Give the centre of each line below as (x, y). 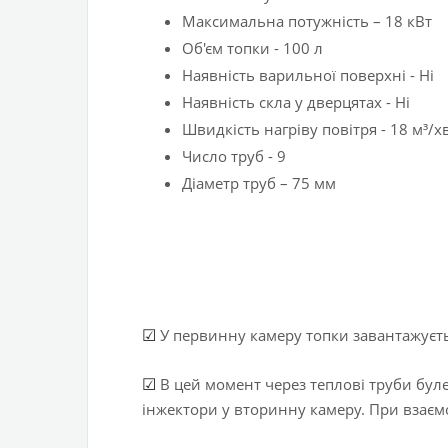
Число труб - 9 (234, 156)
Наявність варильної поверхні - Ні (308, 75)
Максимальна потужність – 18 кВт (307, 21)
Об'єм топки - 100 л (252, 48)
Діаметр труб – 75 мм (259, 183)
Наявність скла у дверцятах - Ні (296, 102)
